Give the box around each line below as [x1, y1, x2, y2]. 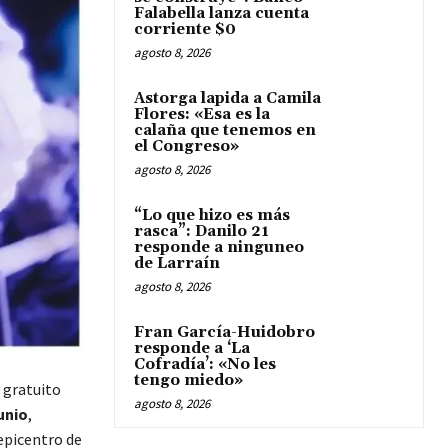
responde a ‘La [134, 339, 250, 358]
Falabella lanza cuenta [134, 4, 309, 23]
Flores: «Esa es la [134, 105, 270, 124]
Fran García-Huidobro [134, 323, 315, 342]
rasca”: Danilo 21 [134, 222, 269, 241]
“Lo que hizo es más [134, 206, 290, 225]
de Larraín [134, 254, 220, 273]
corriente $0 [134, 20, 236, 39]
